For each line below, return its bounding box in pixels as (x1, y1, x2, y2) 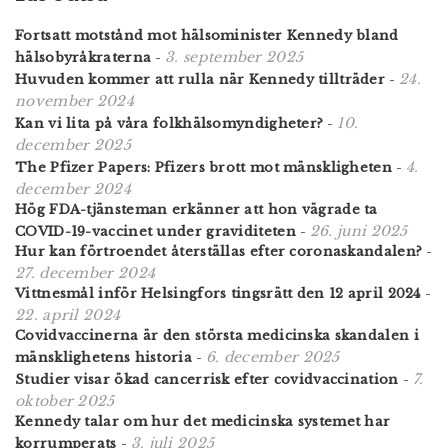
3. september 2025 (165, 47, 304, 66)
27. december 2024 (15, 263, 156, 282)
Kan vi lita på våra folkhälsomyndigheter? (15, 114, 324, 132)
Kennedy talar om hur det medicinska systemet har (15, 412, 391, 430)
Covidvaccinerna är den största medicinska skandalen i (15, 326, 419, 344)
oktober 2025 (15, 391, 115, 410)
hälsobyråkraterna (15, 48, 152, 66)
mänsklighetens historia (15, 348, 192, 366)
